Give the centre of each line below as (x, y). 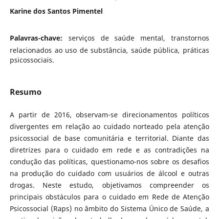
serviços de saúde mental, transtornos (139, 38)
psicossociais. (32, 60)
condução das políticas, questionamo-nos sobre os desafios (109, 161)
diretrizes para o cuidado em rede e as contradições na (109, 150)
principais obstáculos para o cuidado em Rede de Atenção (109, 197)
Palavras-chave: (39, 38)
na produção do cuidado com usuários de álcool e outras (109, 173)
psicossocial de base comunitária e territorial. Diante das (109, 138)
